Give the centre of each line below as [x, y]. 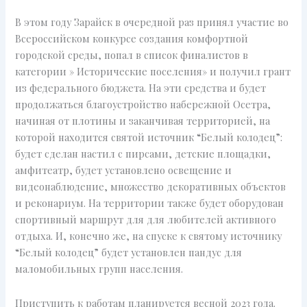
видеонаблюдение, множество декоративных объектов [151, 187]
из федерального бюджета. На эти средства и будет [141, 88]
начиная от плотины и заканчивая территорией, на [143, 121]
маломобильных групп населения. [99, 269]
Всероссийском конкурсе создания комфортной [132, 39]
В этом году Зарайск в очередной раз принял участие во [152, 22]
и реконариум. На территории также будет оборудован [150, 203]
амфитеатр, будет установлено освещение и [124, 170]
